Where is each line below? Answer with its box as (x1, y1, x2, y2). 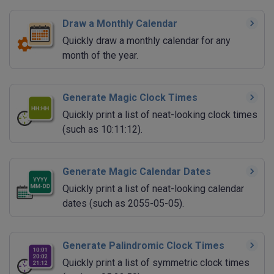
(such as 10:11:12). (62, 124, 143, 136)
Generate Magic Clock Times (62, 92, 198, 104)
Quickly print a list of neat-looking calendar (62, 183, 244, 195)
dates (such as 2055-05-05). (62, 198, 184, 210)
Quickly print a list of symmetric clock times (62, 257, 250, 269)
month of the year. (62, 50, 138, 62)
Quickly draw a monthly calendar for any (62, 35, 231, 47)
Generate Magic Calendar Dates (62, 166, 211, 178)
